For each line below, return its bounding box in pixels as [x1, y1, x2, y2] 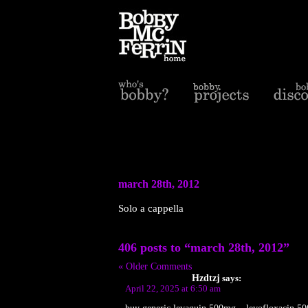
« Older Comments [118, 261, 192, 272]
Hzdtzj [192, 272, 220, 283]
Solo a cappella [118, 202, 184, 214]
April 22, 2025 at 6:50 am [125, 283, 221, 294]
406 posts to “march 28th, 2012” [118, 240, 289, 254]
